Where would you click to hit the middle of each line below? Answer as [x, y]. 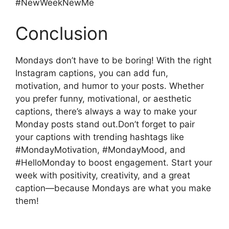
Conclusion [62, 33]
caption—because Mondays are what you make [113, 188]
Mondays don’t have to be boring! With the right [113, 60]
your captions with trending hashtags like [100, 137]
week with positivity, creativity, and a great [103, 175]
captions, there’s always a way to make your [106, 111]
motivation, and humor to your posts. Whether [110, 86]
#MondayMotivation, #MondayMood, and [100, 150]
